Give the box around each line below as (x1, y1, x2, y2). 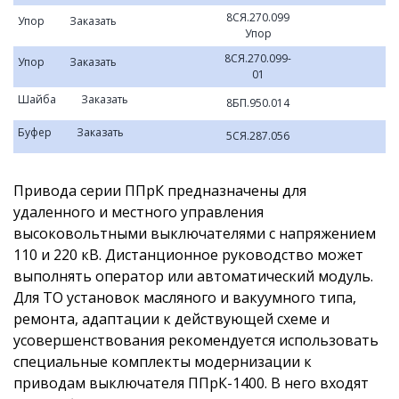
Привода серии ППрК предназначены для (13, 181, 306, 200)
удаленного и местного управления (13, 202, 264, 222)
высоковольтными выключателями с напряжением (13, 224, 376, 243)
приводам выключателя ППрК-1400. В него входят (13, 373, 369, 393)
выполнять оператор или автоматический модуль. (13, 266, 373, 286)
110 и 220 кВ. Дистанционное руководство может (13, 245, 363, 265)
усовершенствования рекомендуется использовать (13, 330, 379, 350)
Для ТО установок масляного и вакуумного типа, (13, 288, 356, 307)
